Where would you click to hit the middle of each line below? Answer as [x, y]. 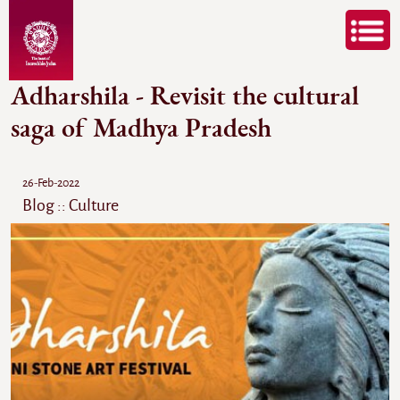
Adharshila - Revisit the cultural [185, 96]
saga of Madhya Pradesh [141, 129]
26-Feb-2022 [51, 183]
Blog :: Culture [71, 205]
